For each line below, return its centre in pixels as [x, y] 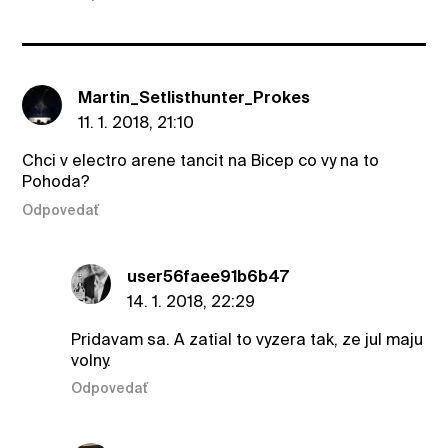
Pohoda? [56, 182]
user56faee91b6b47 [207, 277]
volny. [90, 361]
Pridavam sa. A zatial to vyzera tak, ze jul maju [246, 340]
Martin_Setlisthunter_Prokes [194, 98]
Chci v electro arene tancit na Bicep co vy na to [201, 161]
